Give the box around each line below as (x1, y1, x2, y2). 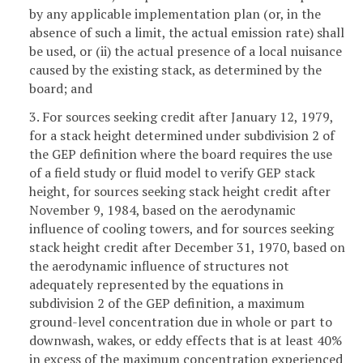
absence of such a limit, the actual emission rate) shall (29, 23, 344, 41)
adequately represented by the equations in (29, 275, 284, 294)
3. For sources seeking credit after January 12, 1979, (29, 108, 333, 126)
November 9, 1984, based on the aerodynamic (29, 201, 296, 220)
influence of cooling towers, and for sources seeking (29, 220, 334, 238)
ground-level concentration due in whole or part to (29, 313, 332, 331)
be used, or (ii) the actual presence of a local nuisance (29, 41, 342, 60)
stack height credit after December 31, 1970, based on (29, 238, 345, 257)
